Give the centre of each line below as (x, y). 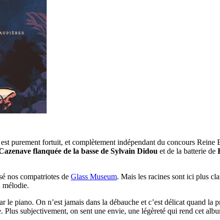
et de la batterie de (188, 151)
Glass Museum (94, 177)
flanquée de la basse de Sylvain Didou (94, 151)
